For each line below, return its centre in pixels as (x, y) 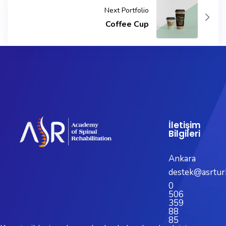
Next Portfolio (126, 11)
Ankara (182, 159)
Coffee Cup (127, 24)
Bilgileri (184, 134)
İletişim (184, 125)
